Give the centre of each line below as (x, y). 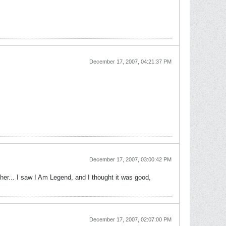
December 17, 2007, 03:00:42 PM (130, 159)
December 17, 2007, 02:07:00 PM (130, 219)
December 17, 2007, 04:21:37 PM (130, 62)
